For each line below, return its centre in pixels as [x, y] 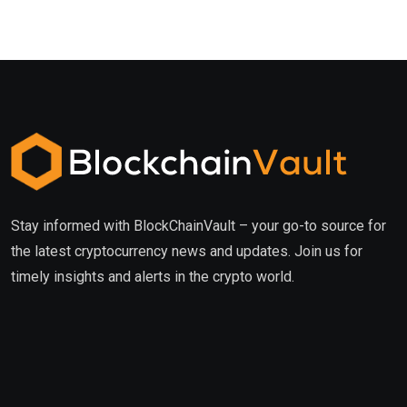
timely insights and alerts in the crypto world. [153, 277]
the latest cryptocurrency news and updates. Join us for [187, 252]
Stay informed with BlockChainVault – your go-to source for [199, 226]
